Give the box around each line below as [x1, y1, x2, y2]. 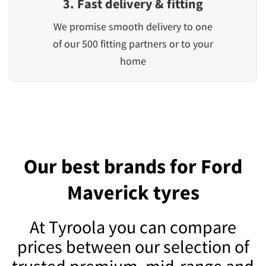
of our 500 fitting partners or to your [53, 36, 213, 50]
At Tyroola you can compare [30, 215, 236, 238]
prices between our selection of [17, 235, 249, 258]
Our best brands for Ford [24, 153, 242, 179]
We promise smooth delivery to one [53, 19, 213, 33]
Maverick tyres [66, 179, 199, 205]
